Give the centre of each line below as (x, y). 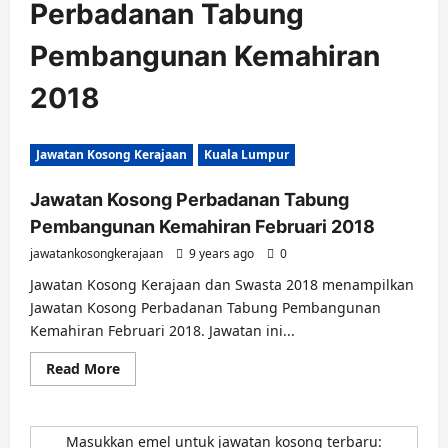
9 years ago (221, 253)
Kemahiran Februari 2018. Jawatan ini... (162, 330)
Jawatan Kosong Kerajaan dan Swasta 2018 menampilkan (222, 284)
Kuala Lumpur (246, 154)
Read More (83, 368)
